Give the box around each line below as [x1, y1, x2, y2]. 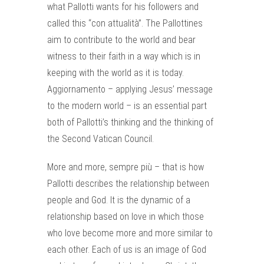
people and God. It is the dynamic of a [47, 194, 190, 206]
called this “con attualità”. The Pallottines [47, 18, 203, 29]
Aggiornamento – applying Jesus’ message [47, 84, 213, 95]
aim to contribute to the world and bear [47, 34, 196, 45]
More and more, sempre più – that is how [47, 161, 204, 173]
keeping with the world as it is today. [47, 67, 184, 78]
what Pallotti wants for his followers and [47, 1, 199, 12]
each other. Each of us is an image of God [47, 244, 206, 255]
